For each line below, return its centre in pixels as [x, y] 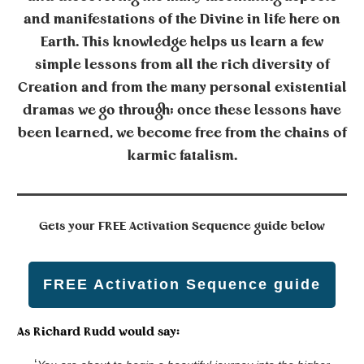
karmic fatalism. [182, 156]
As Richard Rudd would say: [98, 332]
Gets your [69, 226]
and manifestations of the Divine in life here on [182, 19]
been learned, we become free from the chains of [182, 133]
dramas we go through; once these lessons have [182, 110]
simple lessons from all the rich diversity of [182, 65]
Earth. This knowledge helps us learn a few [182, 42]
